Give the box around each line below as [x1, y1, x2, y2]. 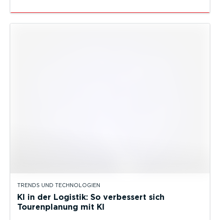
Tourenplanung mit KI [17, 202, 105, 212]
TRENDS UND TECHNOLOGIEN [17, 182, 100, 189]
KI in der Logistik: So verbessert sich [17, 192, 165, 202]
